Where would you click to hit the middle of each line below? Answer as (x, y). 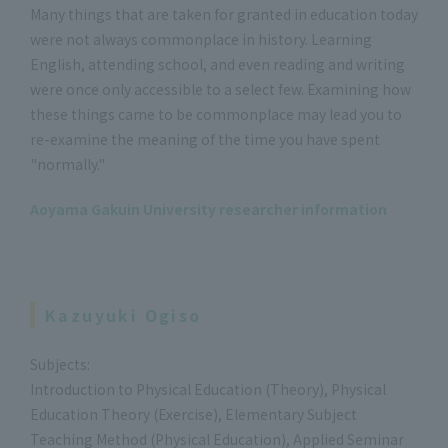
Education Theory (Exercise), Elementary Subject (193, 413)
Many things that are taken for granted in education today (224, 13)
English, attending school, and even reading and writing (217, 63)
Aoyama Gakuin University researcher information (208, 208)
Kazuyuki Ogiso (123, 314)
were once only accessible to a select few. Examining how (220, 88)
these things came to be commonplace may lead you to (216, 113)
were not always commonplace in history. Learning (201, 38)
